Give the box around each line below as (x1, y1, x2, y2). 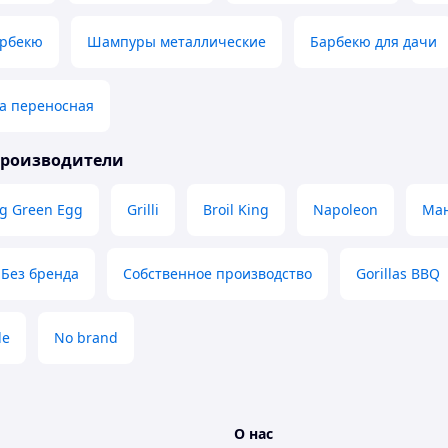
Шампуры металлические (87, 32, 266, 52)
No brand (54, 328, 118, 348)
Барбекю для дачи (310, 32, 437, 52)
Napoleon (313, 200, 378, 220)
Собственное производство (123, 264, 312, 284)
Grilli (127, 200, 159, 220)
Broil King (203, 200, 269, 220)
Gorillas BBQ (356, 264, 440, 284)
